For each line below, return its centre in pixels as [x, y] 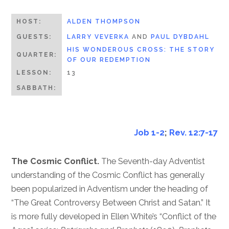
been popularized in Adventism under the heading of [110, 189]
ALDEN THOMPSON [104, 21]
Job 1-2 [149, 133]
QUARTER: [37, 54]
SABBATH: [37, 88]
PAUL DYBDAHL [180, 37]
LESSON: [34, 72]
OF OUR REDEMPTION [109, 60]
